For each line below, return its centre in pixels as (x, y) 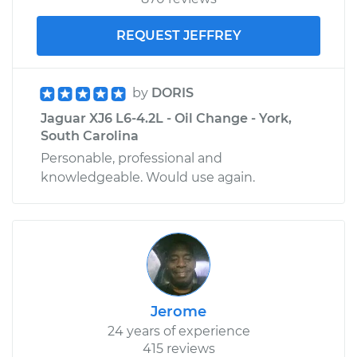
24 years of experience (178, 331)
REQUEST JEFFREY (178, 35)
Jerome (178, 311)
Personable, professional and (131, 158)
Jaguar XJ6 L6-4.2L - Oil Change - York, (166, 118)
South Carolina (90, 135)
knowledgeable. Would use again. (148, 177)
